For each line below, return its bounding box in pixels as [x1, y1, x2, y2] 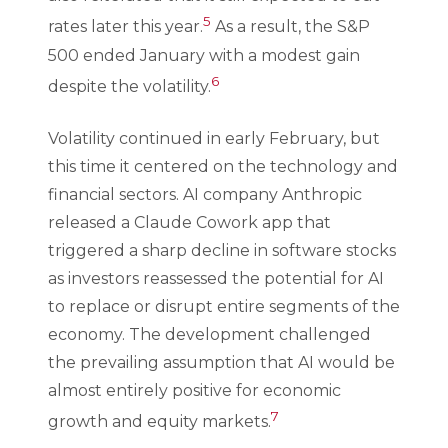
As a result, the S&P [211, 17, 370, 37]
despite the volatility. [48, 76, 211, 96]
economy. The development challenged [48, 324, 371, 344]
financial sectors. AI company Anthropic [48, 184, 362, 204]
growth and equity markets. [48, 412, 271, 432]
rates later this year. [48, 17, 203, 37]
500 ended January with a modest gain [48, 45, 360, 65]
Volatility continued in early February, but [48, 128, 380, 148]
